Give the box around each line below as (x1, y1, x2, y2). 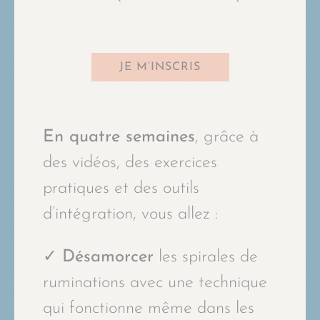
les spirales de (154, 248, 258, 266)
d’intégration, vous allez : (43, 205, 223, 223)
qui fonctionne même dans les (43, 299, 254, 317)
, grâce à (195, 128, 259, 146)
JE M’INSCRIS (119, 61, 201, 73)
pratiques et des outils (43, 179, 199, 197)
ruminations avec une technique (43, 274, 267, 291)
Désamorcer (62, 248, 154, 266)
